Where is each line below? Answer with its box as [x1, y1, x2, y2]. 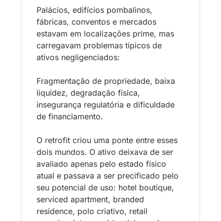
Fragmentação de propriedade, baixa [37, 75, 175, 86]
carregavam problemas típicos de [37, 40, 162, 50]
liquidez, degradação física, [37, 87, 140, 98]
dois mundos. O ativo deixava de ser [37, 147, 173, 157]
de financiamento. [37, 111, 103, 121]
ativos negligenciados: [37, 52, 122, 62]
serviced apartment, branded [37, 194, 144, 204]
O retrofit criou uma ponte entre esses [37, 135, 178, 145]
